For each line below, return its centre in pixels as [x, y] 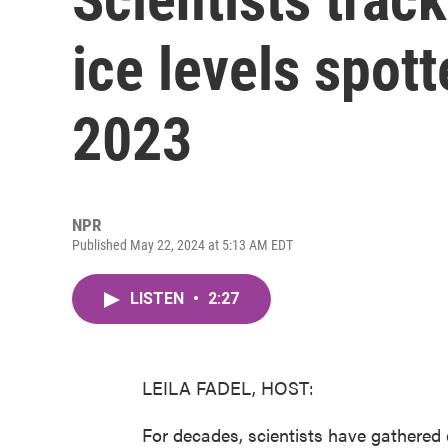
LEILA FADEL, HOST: [228, 387]
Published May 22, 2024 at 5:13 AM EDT [182, 245]
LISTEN [159, 298]
